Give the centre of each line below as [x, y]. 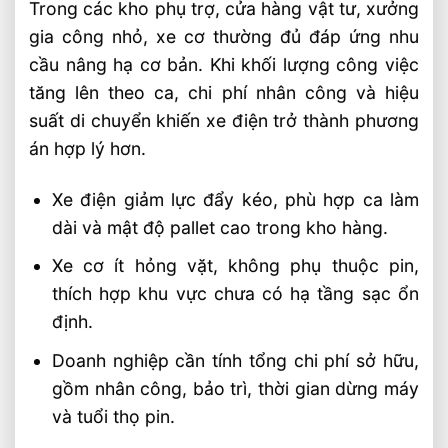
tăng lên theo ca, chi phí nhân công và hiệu [224, 92]
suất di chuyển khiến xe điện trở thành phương [224, 120]
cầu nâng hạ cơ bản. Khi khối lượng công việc [224, 64]
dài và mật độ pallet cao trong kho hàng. [219, 227]
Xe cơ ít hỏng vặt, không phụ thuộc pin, [235, 266]
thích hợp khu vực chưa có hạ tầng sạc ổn [235, 294]
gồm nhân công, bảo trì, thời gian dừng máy [235, 388]
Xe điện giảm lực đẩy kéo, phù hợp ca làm [235, 199]
